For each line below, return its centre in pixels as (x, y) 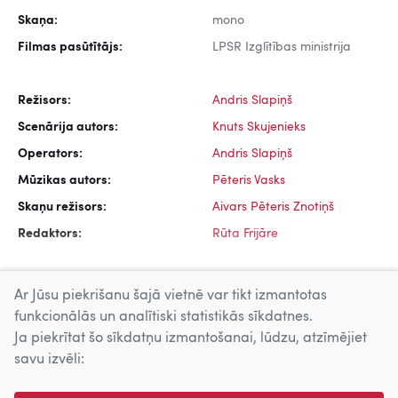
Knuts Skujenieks (259, 127)
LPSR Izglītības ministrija (282, 48)
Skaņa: (38, 21)
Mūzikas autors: (64, 181)
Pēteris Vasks (249, 181)
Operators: (50, 154)
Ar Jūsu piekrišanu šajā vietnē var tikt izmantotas (171, 296)
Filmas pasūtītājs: (70, 48)
